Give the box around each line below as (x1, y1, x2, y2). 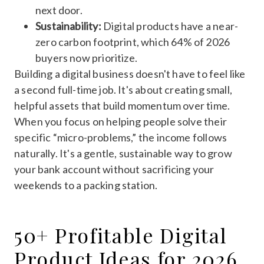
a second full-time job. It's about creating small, (14, 82, 232, 96)
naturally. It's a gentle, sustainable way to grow (14, 146, 232, 160)
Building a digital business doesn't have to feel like (14, 67, 246, 80)
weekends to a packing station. (14, 178, 158, 192)
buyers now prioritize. (35, 51, 137, 64)
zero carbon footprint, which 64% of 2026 (35, 35, 230, 48)
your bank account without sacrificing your (14, 162, 214, 176)
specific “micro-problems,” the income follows (14, 130, 227, 144)
